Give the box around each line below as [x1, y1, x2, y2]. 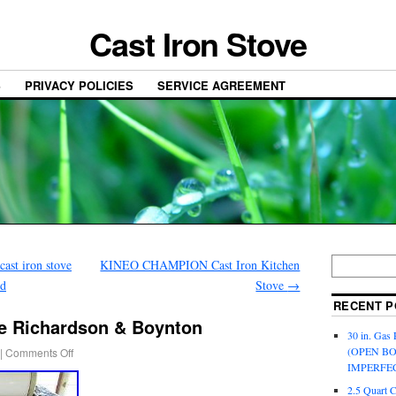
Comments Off [5, 345, 73, 361]
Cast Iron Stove [89, 20, 307, 66]
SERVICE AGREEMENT [157, 77, 286, 95]
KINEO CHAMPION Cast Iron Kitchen [100, 256, 301, 274]
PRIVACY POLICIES [25, 77, 133, 95]
